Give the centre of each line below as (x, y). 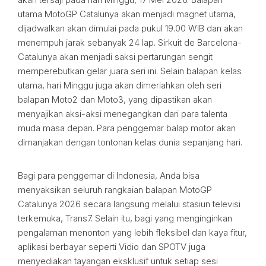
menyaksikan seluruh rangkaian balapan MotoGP (115, 190)
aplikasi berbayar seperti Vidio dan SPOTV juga (112, 247)
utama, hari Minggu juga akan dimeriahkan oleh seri (120, 85)
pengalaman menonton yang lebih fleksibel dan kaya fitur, (132, 232)
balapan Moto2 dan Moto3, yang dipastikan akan (115, 99)
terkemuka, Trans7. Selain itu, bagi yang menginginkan (125, 218)
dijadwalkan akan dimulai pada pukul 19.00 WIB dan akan (130, 28)
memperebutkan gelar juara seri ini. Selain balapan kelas (130, 71)
